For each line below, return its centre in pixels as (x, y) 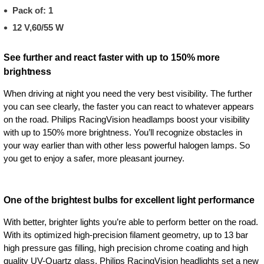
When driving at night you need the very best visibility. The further (128, 93)
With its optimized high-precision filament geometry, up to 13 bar (126, 235)
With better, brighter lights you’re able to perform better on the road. (131, 222)
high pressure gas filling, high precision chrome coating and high (126, 247)
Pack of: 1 (33, 10)
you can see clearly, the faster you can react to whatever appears (129, 106)
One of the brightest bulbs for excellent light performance (129, 200)
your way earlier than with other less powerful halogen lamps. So (127, 145)
